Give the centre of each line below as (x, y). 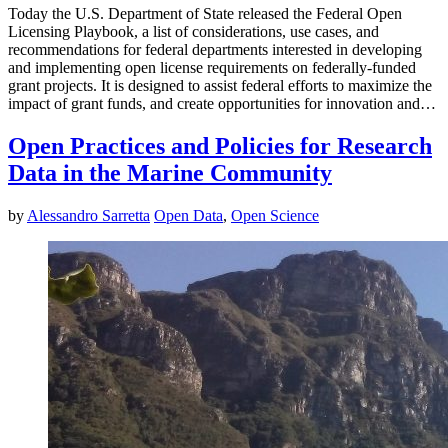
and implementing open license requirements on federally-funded (212, 68)
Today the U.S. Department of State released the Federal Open (205, 14)
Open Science (275, 216)
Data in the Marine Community (170, 173)
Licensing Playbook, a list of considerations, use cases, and (193, 32)
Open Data (188, 216)
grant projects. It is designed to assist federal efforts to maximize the (220, 86)
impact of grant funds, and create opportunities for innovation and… (222, 104)
